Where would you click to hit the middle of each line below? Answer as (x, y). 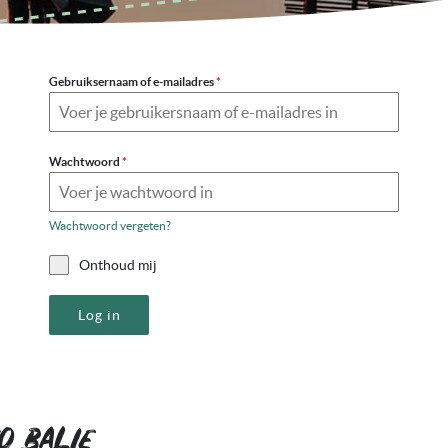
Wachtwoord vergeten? (110, 225)
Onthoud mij (118, 265)
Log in (99, 315)
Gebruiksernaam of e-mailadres (132, 81)
